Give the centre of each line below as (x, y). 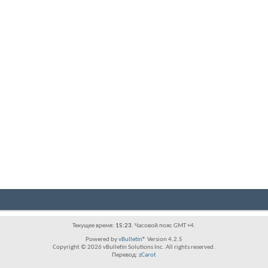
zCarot (147, 255)
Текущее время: (94, 226)
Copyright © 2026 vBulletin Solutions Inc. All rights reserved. (134, 247)
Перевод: (125, 255)
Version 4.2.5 (164, 240)
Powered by (102, 240)
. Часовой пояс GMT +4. (164, 226)
